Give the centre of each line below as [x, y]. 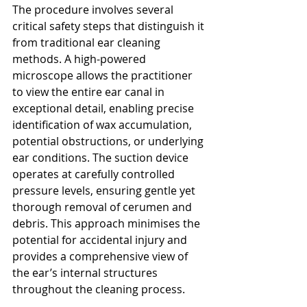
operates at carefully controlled [95, 174]
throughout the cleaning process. [99, 289]
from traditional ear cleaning [88, 42]
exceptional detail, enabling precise [105, 108]
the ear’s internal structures [86, 272]
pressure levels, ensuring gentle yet [105, 190]
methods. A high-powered [81, 59]
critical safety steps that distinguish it [110, 26]
